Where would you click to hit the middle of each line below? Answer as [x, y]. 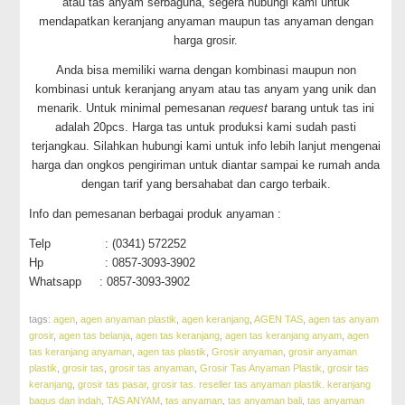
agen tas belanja [95, 336]
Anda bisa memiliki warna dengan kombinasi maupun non [206, 71]
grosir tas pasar [113, 385]
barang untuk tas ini [321, 108]
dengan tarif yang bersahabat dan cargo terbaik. [206, 184]
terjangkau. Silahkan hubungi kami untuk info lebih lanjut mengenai [206, 146]
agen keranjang [216, 320]
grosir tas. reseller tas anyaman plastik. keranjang [262, 385]
